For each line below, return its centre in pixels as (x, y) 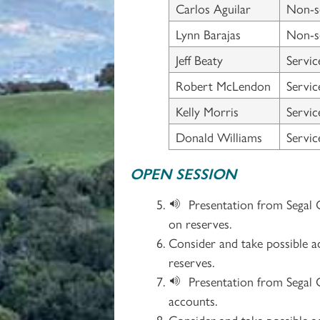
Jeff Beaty (199, 59)
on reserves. (200, 223)
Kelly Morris (207, 111)
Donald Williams (219, 136)
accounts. (193, 300)
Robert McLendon (223, 85)
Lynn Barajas (208, 34)
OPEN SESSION (183, 172)
